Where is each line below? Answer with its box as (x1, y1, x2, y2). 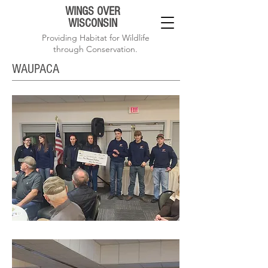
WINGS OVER (65, 5, 120, 18)
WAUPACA (12, 62, 59, 77)
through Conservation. (53, 44, 138, 54)
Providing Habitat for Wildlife (41, 32, 150, 43)
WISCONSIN (68, 17, 117, 30)
